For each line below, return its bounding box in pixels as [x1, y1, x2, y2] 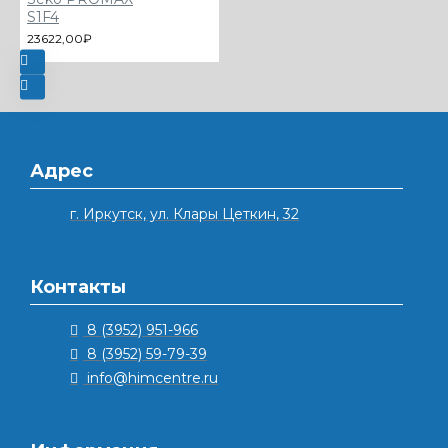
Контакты [30, 275, 126, 298]
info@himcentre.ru [87, 368, 218, 387]
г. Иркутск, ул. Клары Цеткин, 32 [70, 204, 299, 223]
